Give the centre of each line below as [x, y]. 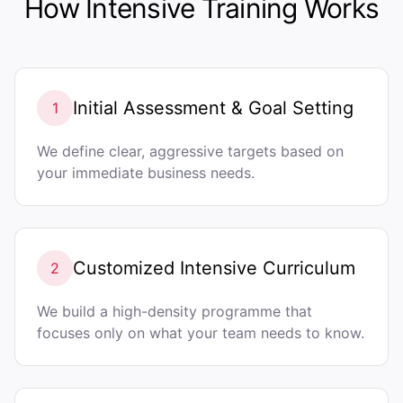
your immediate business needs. [146, 173]
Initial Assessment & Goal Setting [213, 108]
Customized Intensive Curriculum [214, 268]
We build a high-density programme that [175, 311]
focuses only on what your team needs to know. [201, 333]
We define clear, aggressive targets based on [190, 151]
